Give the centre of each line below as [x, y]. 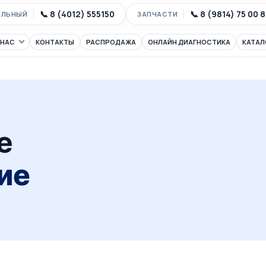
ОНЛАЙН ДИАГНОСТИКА [189, 42]
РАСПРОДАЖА [111, 42]
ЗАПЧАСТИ [157, 14]
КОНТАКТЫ [55, 42]
